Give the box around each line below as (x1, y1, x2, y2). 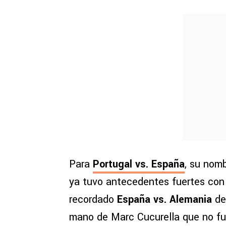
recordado (69, 192, 117, 207)
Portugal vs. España (93, 157, 185, 172)
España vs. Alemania (117, 192, 212, 207)
